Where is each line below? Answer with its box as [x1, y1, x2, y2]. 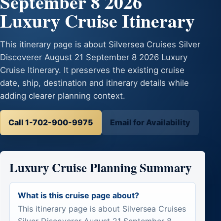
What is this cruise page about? [17, 190, 139, 200]
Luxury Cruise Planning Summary [9, 158, 191, 176]
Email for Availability [110, 117, 190, 128]
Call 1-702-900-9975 [8, 117, 93, 128]
